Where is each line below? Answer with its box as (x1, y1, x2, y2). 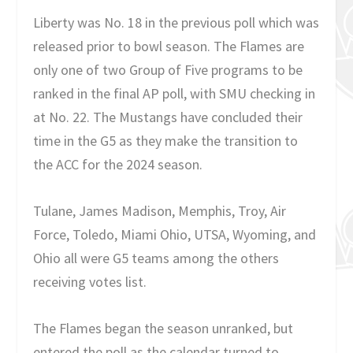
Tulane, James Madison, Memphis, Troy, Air (33, 202, 287, 221)
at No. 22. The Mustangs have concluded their (33, 108, 303, 127)
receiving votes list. (33, 273, 147, 292)
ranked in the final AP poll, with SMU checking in (33, 84, 316, 103)
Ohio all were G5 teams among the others (33, 249, 280, 268)
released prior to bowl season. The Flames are (33, 37, 305, 56)
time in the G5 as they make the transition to (33, 132, 299, 150)
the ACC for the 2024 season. (33, 155, 203, 174)
